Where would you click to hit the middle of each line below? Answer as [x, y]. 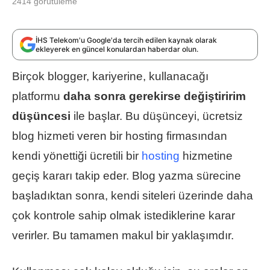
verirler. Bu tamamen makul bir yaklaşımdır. [123, 235]
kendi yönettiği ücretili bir [77, 155]
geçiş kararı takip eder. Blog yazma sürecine [127, 175]
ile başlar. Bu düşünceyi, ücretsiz [157, 116]
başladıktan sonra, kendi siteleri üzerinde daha [133, 195]
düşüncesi [41, 116]
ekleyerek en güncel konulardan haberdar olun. [117, 49]
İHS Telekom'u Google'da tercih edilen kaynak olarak [126, 40]
